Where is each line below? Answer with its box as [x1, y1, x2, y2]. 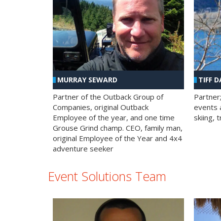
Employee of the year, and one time [53, 112, 175, 122]
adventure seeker [53, 143, 113, 153]
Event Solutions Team [48, 167, 166, 184]
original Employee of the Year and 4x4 [53, 133, 182, 143]
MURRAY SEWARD [57, 74, 117, 84]
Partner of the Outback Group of [53, 91, 163, 102]
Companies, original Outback [53, 102, 148, 112]
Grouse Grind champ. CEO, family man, [53, 122, 183, 133]
